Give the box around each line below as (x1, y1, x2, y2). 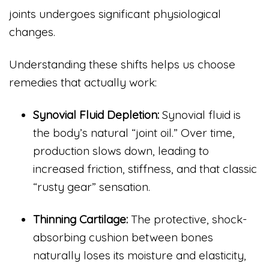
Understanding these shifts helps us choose (9, 57, 235, 72)
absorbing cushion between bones (33, 229, 213, 244)
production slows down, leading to (33, 143, 209, 158)
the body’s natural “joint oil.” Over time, (33, 125, 235, 140)
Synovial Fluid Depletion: (33, 107, 159, 122)
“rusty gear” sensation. (33, 179, 150, 194)
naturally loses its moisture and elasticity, (33, 247, 246, 262)
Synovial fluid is (159, 107, 241, 122)
